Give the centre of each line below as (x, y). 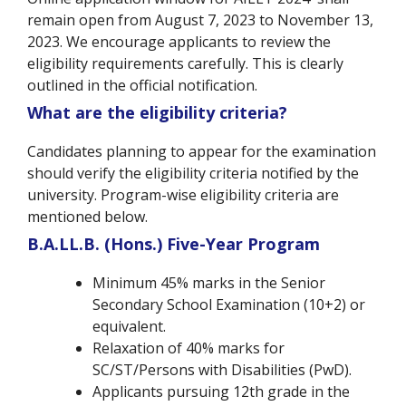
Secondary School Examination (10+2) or (229, 305)
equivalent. (129, 327)
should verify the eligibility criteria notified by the (193, 174)
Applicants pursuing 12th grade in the (221, 392)
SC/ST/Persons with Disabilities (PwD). (222, 370)
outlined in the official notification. (142, 86)
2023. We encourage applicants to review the (179, 42)
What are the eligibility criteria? (157, 113)
